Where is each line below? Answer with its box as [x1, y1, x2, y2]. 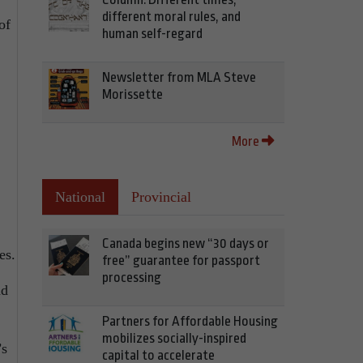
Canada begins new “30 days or [102, 236, 269, 251]
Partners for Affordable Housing [102, 314, 278, 329]
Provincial [131, 189, 191, 205]
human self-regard [102, 26, 203, 41]
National [55, 189, 105, 205]
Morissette [102, 87, 163, 102]
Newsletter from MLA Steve [102, 70, 256, 85]
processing [102, 270, 161, 285]
